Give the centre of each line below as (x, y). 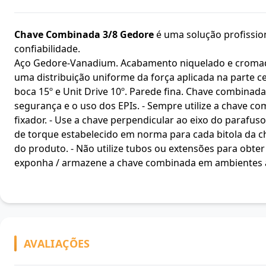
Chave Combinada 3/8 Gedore (84, 34)
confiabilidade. (47, 49)
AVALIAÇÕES (57, 243)
